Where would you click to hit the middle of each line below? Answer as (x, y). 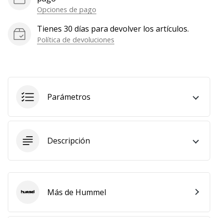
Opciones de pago (67, 9)
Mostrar (30, 11)
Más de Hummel (77, 192)
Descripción (69, 140)
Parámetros (69, 97)
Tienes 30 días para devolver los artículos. (113, 28)
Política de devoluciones (76, 39)
